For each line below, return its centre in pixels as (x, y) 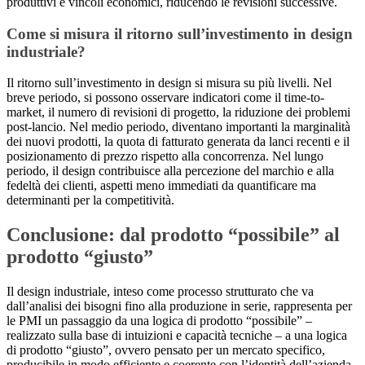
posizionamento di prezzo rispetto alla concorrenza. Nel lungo (165, 156)
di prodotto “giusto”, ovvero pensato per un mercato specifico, (166, 350)
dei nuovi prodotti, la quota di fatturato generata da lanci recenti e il (178, 142)
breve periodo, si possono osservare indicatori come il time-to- (165, 98)
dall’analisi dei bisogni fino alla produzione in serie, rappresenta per (179, 306)
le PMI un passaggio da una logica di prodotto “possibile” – (159, 321)
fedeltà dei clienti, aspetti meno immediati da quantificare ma (161, 186)
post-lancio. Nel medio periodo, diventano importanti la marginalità (178, 127)
